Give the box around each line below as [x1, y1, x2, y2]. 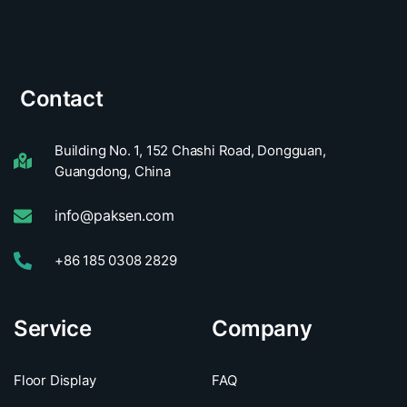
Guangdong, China [55, 163, 171, 181]
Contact [20, 85, 104, 113]
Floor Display [14, 372, 96, 390]
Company [211, 315, 313, 342]
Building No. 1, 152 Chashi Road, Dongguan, [55, 142, 326, 160]
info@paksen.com [55, 206, 174, 225]
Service [14, 315, 92, 342]
